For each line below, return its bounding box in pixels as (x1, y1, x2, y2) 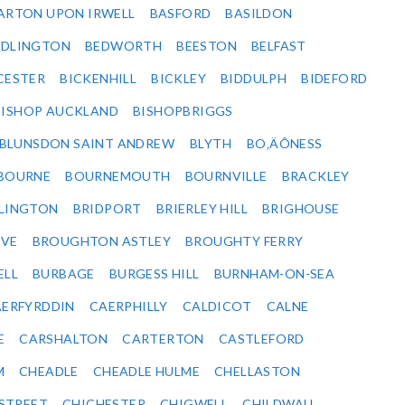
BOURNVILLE (184, 168, 268, 184)
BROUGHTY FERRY (185, 233, 304, 250)
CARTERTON (122, 331, 204, 347)
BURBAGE (33, 266, 95, 282)
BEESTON (176, 38, 238, 54)
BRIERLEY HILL (155, 201, 249, 217)
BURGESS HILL (108, 266, 200, 282)
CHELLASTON (214, 363, 301, 380)
